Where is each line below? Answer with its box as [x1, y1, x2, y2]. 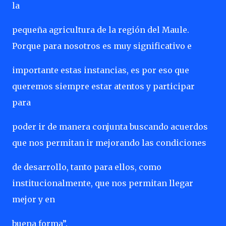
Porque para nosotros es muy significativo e [12, 41, 192, 51]
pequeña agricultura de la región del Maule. [12, 25, 189, 35]
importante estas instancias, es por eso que [12, 65, 189, 75]
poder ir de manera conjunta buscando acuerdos [12, 122, 208, 132]
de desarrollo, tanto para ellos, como [12, 162, 161, 172]
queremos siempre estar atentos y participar [12, 81, 195, 91]
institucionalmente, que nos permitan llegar [12, 178, 193, 188]
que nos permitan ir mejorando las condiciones [12, 138, 206, 148]
